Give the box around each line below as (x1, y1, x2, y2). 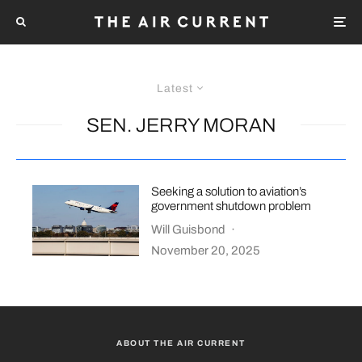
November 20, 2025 (151, 243, 261, 257)
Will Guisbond (151, 222, 226, 236)
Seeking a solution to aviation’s (151, 184, 307, 198)
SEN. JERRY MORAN (86, 114, 276, 136)
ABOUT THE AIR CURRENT (116, 338, 246, 347)
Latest (157, 82, 193, 95)
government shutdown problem (151, 199, 312, 213)
